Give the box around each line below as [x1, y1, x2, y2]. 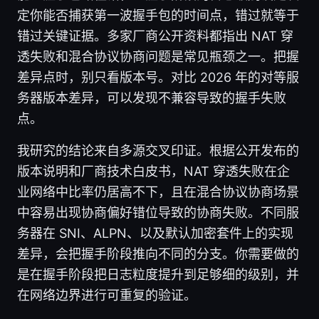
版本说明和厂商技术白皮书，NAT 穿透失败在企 [17, 164, 290, 179]
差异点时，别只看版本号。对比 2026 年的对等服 [17, 70, 299, 85]
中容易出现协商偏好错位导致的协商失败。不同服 [17, 205, 299, 221]
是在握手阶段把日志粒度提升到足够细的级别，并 [17, 267, 299, 283]
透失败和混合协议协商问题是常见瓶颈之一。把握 [17, 49, 299, 65]
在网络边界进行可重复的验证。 [17, 288, 197, 303]
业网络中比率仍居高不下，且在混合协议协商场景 [17, 184, 299, 200]
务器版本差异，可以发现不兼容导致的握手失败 [17, 90, 286, 106]
